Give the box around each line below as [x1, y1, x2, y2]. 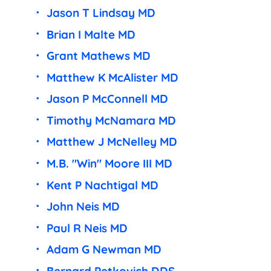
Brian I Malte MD [46, 27, 135, 42]
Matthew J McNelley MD [46, 134, 177, 149]
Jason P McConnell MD [46, 91, 168, 106]
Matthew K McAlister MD [46, 70, 178, 85]
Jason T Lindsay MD [46, 5, 155, 21]
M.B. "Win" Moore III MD [46, 155, 172, 171]
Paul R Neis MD [46, 220, 128, 235]
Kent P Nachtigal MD [46, 177, 158, 192]
